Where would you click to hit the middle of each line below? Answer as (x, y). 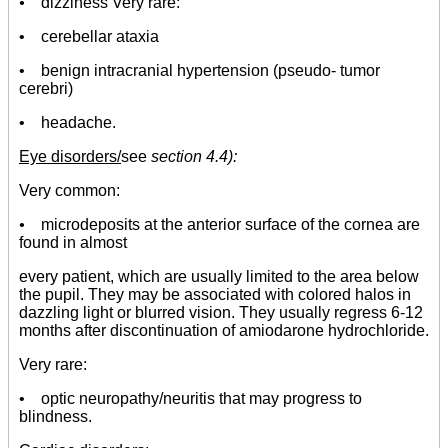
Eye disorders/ (70, 157)
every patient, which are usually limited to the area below (219, 277)
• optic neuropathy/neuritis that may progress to (190, 399)
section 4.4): (194, 157)
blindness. (55, 417)
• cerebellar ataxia (89, 37)
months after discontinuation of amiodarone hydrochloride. (224, 331)
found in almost (73, 243)
